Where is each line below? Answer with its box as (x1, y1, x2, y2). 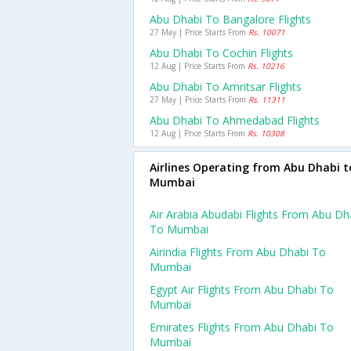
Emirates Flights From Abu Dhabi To (150, 320, 334, 335)
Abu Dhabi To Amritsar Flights (150, 79, 302, 94)
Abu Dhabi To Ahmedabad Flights (150, 113, 320, 128)
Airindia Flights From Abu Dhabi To (150, 244, 326, 259)
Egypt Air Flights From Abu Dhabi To (150, 282, 334, 297)
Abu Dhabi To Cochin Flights (150, 45, 293, 60)
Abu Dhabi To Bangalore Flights (150, 12, 311, 27)
